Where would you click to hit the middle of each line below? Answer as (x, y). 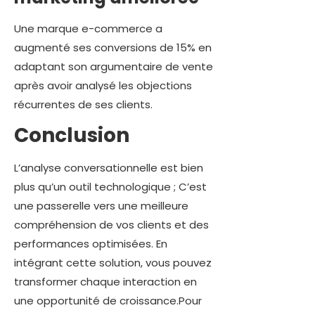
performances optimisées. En (91, 244)
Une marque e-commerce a (88, 28)
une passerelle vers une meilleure (101, 206)
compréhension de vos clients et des (111, 225)
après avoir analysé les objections (103, 85)
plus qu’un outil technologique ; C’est (110, 187)
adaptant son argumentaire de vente (114, 66)
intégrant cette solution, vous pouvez (113, 263)
